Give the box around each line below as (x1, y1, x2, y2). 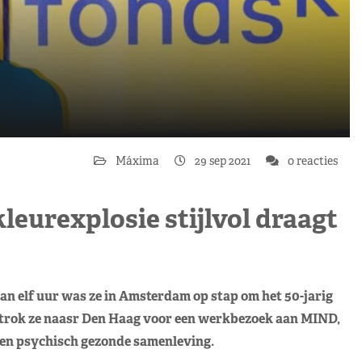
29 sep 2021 (192, 154, 253, 168)
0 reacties (285, 154, 338, 168)
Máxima (116, 154, 162, 168)
